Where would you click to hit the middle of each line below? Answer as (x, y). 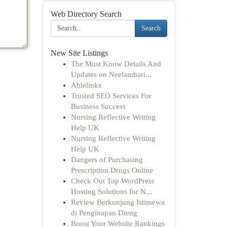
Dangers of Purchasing (107, 160)
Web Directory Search (86, 14)
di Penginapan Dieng (104, 213)
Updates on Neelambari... (111, 74)
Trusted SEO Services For (111, 96)
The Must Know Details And (116, 64)
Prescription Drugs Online (112, 170)
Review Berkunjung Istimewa (118, 202)
